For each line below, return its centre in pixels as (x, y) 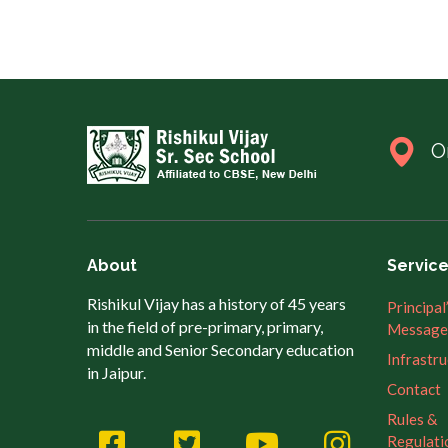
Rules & (412, 419)
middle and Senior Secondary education (220, 350)
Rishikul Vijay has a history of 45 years (216, 304)
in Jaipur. (116, 373)
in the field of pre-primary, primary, (205, 327)
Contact (414, 389)
